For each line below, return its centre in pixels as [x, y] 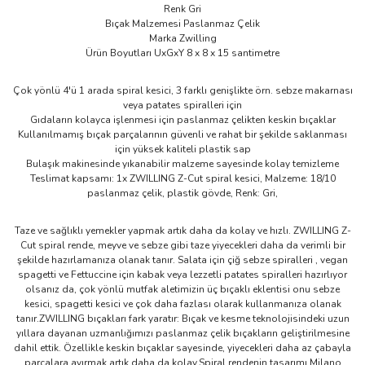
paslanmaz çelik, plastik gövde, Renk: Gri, [182, 193]
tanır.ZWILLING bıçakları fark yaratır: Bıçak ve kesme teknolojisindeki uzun [182, 319]
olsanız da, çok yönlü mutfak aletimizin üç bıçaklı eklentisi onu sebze [182, 289]
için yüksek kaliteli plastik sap [182, 149]
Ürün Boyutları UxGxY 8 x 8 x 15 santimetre [182, 53]
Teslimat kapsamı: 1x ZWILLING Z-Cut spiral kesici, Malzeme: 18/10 [182, 178]
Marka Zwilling [182, 38]
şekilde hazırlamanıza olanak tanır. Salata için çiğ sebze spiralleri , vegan [182, 260]
